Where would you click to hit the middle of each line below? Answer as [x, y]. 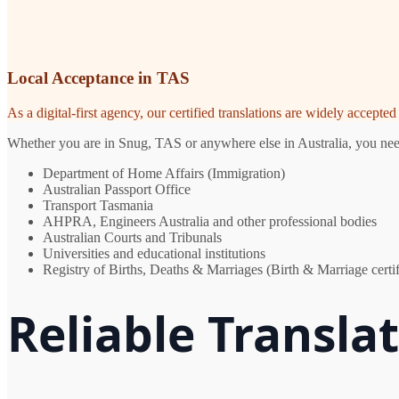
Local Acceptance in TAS [98, 78]
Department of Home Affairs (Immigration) [164, 174]
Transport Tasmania [98, 206]
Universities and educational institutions [154, 254]
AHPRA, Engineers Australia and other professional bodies [210, 222]
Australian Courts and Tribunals [132, 238]
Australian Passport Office [117, 190]
